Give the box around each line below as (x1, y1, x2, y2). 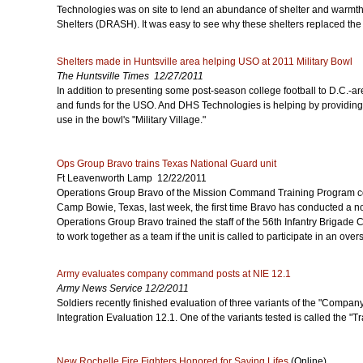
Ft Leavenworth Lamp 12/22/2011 (57, 173, 207, 184)
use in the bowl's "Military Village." (57, 114, 206, 126)
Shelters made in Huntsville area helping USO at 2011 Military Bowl (57, 56, 352, 67)
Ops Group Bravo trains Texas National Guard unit (57, 158, 276, 169)
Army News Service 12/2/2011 (57, 283, 189, 294)
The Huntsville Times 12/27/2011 (57, 70, 203, 82)
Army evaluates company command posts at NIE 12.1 (57, 268, 291, 280)
